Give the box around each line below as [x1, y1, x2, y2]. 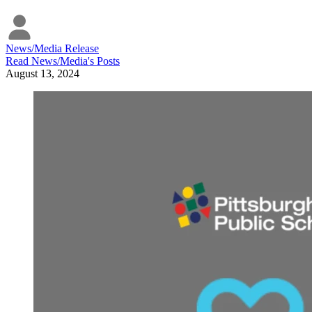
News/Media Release [6, 42, 99, 55]
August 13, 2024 [6, 68, 79, 80]
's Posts [88, 55, 120, 68]
